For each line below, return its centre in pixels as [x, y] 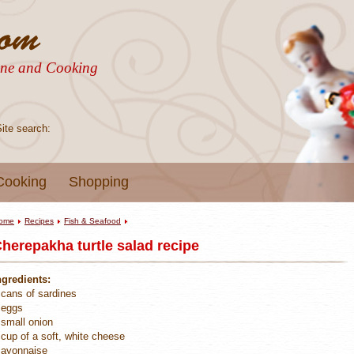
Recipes [39, 220]
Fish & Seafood [92, 220]
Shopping [99, 182]
